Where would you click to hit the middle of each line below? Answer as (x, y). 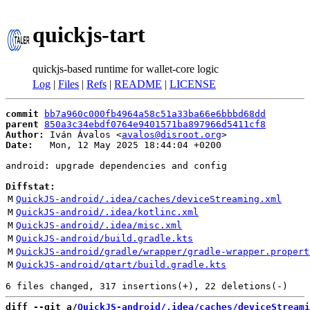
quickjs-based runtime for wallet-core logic (126, 69)
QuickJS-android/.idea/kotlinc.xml (107, 212)
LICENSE (193, 84)
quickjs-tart (89, 35)
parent (22, 124)
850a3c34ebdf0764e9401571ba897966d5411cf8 (155, 124)
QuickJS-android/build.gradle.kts (104, 238)
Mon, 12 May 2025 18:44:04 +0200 (127, 145)
